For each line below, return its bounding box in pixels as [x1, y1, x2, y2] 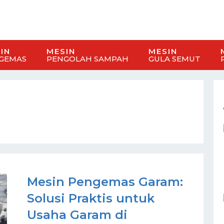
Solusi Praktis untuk [27, 191, 154, 205]
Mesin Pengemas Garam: [27, 174, 183, 189]
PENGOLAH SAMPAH [46, 54, 128, 63]
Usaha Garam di [27, 207, 127, 222]
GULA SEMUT [148, 54, 200, 63]
